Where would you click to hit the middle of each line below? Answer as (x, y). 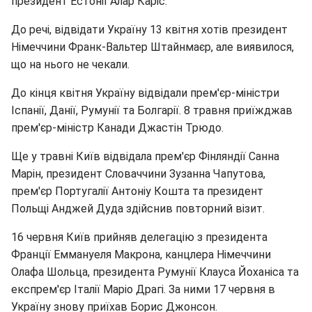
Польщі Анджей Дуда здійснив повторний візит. (138, 209)
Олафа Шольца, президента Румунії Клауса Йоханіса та (155, 272)
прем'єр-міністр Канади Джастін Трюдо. (117, 128)
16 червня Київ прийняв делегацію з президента (139, 237)
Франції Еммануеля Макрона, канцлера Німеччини (141, 255)
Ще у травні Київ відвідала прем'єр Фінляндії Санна (145, 156)
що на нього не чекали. (70, 64)
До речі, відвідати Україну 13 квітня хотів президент (149, 30)
